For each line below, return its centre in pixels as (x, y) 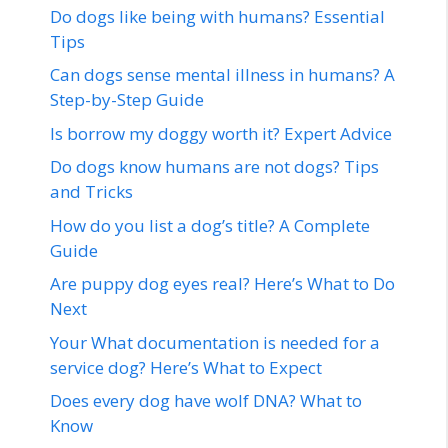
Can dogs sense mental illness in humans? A (222, 75)
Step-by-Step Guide (127, 100)
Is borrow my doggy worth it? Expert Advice (221, 133)
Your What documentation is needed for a (215, 342)
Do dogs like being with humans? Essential (217, 16)
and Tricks (91, 192)
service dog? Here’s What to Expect (186, 367)
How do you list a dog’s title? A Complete (210, 225)
